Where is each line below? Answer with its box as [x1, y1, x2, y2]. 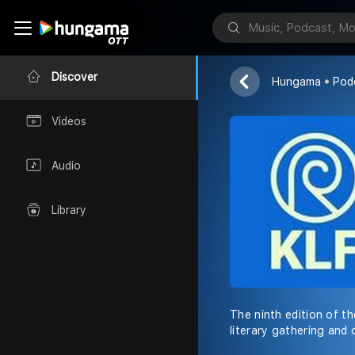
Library [52, 204, 86, 217]
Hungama [272, 75, 321, 88]
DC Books [287, 48, 333, 59]
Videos [52, 115, 86, 128]
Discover [52, 71, 97, 84]
